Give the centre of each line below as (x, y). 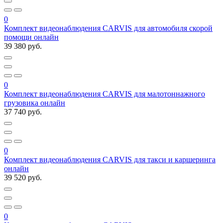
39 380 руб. (23, 46)
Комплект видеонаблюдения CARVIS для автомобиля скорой (108, 28)
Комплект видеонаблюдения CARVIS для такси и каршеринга (110, 159)
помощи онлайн (31, 37)
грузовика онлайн (35, 103)
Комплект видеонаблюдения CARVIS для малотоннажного (105, 94)
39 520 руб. (23, 177)
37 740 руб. (23, 111)
